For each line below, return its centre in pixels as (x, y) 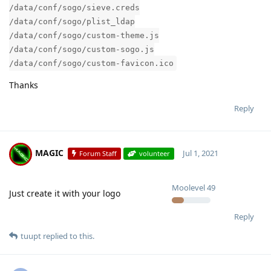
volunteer (155, 154)
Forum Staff (98, 154)
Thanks (24, 85)
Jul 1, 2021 (201, 153)
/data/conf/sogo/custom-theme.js (84, 35)
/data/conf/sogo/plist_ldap (72, 21)
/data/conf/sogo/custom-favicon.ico (91, 63)
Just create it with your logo (65, 193)
